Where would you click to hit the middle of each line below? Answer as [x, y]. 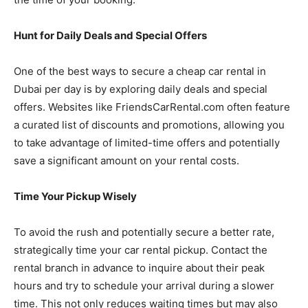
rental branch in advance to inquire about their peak [139, 267]
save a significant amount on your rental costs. [126, 160]
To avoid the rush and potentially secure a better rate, [144, 232]
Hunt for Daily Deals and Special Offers [110, 35]
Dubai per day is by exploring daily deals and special [141, 89]
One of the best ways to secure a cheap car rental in [140, 71]
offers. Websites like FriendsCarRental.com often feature [152, 107]
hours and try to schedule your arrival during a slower [144, 285]
